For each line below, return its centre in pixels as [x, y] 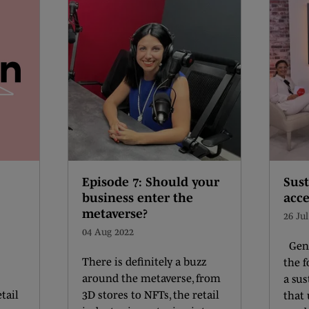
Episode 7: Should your [151, 182]
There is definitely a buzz [144, 261]
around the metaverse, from [151, 278]
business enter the [138, 198]
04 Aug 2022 [108, 232]
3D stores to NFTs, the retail [151, 295]
